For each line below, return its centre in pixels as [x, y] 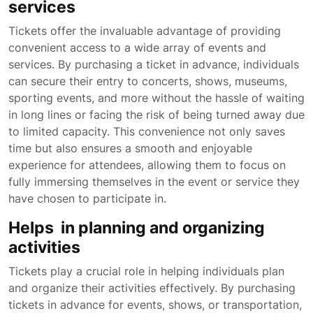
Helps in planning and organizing [137, 227]
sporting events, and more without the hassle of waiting [156, 98]
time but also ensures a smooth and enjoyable [130, 148]
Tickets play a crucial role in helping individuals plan [146, 271]
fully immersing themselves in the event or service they [154, 182]
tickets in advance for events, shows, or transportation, [155, 305]
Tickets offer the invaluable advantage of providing [145, 31]
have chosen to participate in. [87, 198]
